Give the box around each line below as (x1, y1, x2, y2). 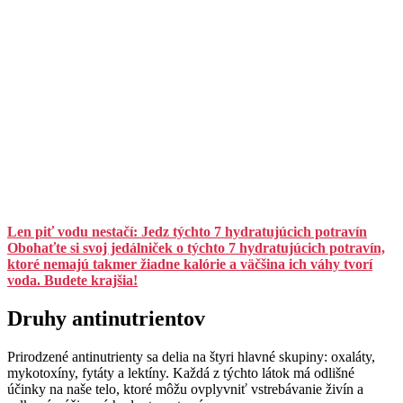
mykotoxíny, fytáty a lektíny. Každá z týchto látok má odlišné (7, 365, 354, 381)
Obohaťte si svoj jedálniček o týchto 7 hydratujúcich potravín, (7, 240, 385, 256)
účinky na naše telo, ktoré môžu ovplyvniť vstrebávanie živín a (7, 381, 363, 398)
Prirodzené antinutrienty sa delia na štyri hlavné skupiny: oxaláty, (7, 349, 375, 365)
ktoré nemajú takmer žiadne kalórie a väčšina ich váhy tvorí (7, 256, 372, 273)
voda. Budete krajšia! (7, 273, 138, 289)
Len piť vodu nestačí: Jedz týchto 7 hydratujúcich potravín (7, 224, 367, 240)
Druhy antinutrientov (7, 307, 205, 331)
